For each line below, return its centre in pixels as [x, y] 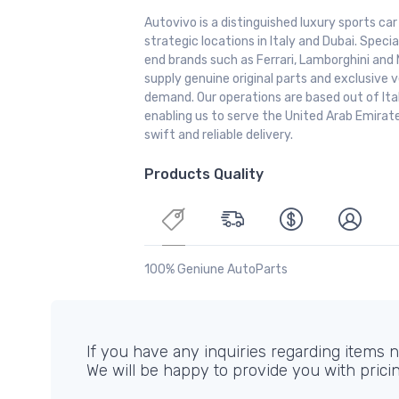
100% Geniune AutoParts [216, 270]
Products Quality [204, 175]
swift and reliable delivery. [219, 135]
